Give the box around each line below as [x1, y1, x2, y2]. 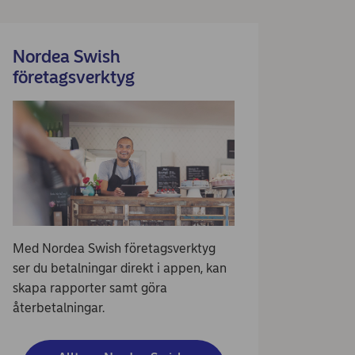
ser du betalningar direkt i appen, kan [13, 260, 227, 276]
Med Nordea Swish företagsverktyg [13, 240, 216, 256]
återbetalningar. [13, 300, 108, 315]
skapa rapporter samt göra [13, 280, 167, 296]
